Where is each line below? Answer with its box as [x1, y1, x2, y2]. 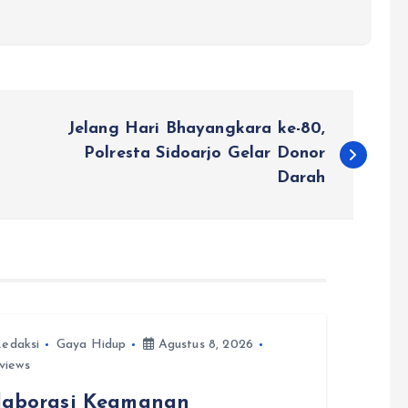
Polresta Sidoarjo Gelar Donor [83, 145, 326, 163]
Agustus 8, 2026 [154, 338, 254, 352]
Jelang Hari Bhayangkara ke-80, [66, 120, 326, 138]
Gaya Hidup [56, 338, 127, 352]
